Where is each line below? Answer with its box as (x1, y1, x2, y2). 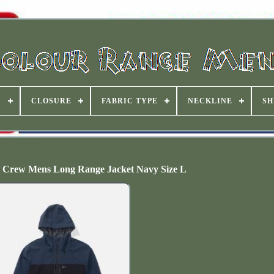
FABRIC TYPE (102, 97, 158, 105)
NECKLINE (188, 97, 232, 105)
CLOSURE (31, 97, 72, 105)
